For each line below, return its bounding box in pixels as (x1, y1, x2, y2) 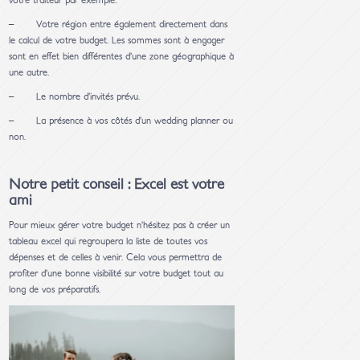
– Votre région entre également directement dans (9, 19, 228, 30)
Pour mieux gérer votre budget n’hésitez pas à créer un (9, 220, 231, 231)
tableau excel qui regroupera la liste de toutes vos (9, 236, 208, 247)
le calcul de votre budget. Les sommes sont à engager (9, 35, 225, 46)
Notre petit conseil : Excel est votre (9, 178, 225, 193)
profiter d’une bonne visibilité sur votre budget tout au (9, 268, 224, 279)
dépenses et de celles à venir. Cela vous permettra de (9, 252, 223, 263)
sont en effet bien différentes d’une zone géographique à (9, 51, 235, 62)
